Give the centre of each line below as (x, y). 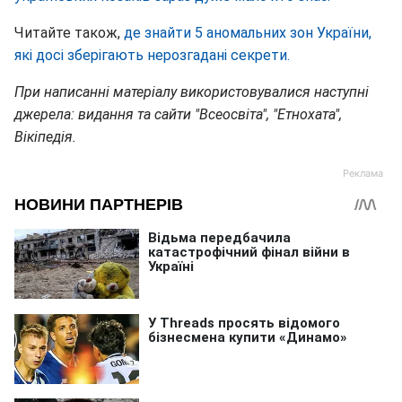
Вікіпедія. (45, 137)
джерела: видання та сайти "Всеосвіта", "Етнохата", (178, 115)
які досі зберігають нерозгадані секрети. (152, 56)
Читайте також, (69, 33)
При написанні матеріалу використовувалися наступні (192, 92)
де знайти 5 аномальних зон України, (248, 33)
